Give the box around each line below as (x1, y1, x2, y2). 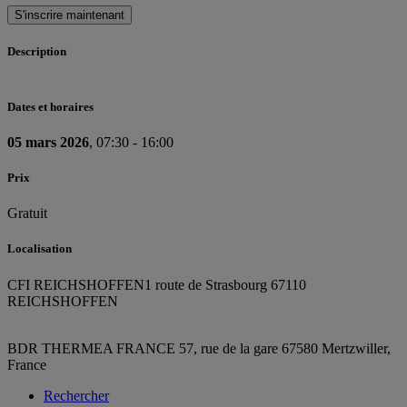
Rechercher (44, 387, 109, 403)
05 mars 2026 (7, 134, 89, 150)
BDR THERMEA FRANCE (7, 340, 179, 356)
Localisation (7, 242, 72, 256)
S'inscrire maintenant (15, 8, 124, 23)
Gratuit (7, 205, 47, 222)
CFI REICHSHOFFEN (7, 276, 144, 293)
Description (7, 45, 66, 59)
